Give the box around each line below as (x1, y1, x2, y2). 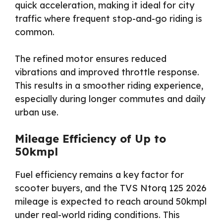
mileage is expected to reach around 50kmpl (15, 195, 207, 207)
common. (15, 26, 55, 38)
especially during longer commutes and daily (15, 93, 205, 105)
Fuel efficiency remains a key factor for (15, 168, 184, 180)
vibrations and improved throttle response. (15, 66, 199, 78)
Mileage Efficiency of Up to (15, 131, 166, 146)
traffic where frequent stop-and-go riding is (15, 12, 202, 24)
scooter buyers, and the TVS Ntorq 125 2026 (15, 182, 207, 194)
